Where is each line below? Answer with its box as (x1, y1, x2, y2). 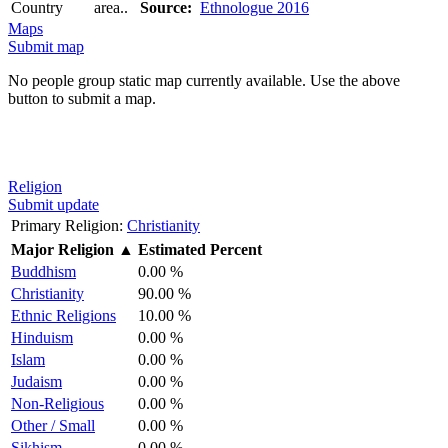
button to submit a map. (8, 89, 156, 107)
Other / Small (11, 416, 95, 434)
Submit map (8, 37, 84, 55)
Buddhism (11, 262, 76, 280)
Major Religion (11, 240, 114, 258)
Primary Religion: (11, 216, 123, 234)
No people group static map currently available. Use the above (8, 71, 400, 89)
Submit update (8, 195, 99, 213)
